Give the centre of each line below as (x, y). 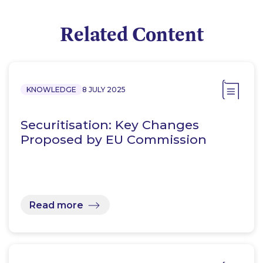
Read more (56, 205)
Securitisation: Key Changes (110, 124)
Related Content (131, 34)
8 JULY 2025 (104, 90)
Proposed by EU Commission (114, 139)
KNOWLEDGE (51, 90)
